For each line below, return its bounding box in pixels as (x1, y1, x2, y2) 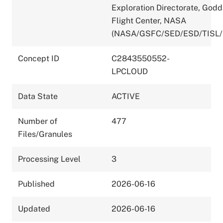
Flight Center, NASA (111, 15, 186, 25)
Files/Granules (18, 129, 72, 139)
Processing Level (18, 154, 81, 164)
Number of (18, 116, 57, 126)
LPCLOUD (111, 66, 148, 76)
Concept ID (18, 53, 59, 63)
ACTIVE (111, 91, 140, 101)
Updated (18, 204, 50, 214)
